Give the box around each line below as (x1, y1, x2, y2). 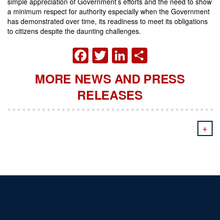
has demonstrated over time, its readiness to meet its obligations (7, 16, 208, 26)
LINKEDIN (128, 42, 202, 65)
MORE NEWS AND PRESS (35, 70, 185, 88)
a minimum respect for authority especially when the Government (7, 6, 210, 16)
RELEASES (77, 86, 143, 104)
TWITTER (108, 42, 179, 65)
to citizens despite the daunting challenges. (7, 26, 141, 36)
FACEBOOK (88, 42, 177, 65)
